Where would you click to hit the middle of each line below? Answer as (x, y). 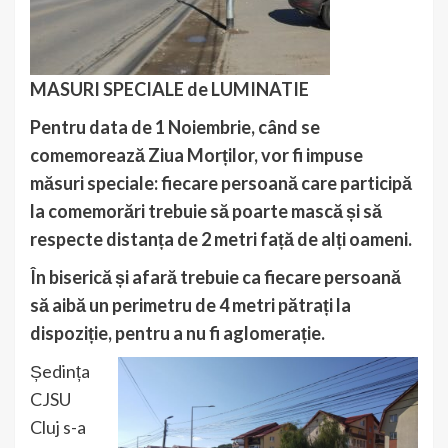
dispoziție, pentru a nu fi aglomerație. (177, 332)
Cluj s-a (58, 426)
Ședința (60, 370)
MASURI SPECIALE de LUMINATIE (169, 88)
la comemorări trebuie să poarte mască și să (206, 210)
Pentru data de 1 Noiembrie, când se (175, 126)
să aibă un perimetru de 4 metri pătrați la (190, 304)
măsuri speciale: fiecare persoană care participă (221, 182)
